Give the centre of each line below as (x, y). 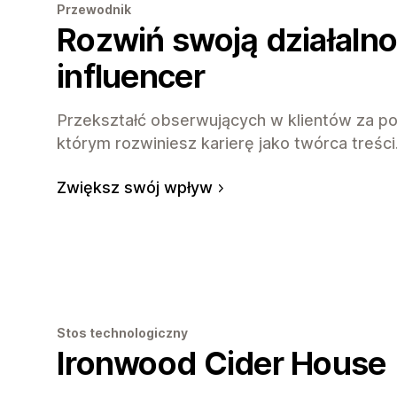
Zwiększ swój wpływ (135, 187)
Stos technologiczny (122, 332)
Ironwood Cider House (222, 363)
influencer (131, 76)
